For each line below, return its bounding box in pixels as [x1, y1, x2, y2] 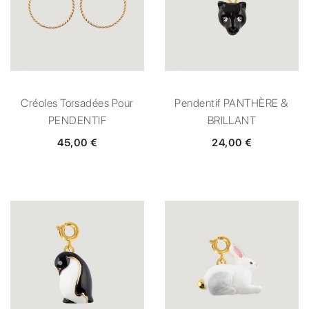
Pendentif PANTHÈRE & [175, 96, 289, 110]
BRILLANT [207, 113, 257, 127]
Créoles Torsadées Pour [21, 96, 134, 110]
